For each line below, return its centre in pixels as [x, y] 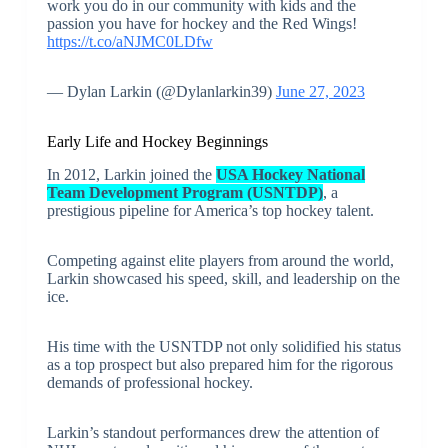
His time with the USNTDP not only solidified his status [223, 347]
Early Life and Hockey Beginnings [157, 142]
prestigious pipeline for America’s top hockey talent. [210, 211]
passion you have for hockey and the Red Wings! [201, 24]
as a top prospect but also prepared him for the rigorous [219, 365]
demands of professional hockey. [149, 383]
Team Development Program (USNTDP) [184, 193]
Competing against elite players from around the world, [220, 261]
